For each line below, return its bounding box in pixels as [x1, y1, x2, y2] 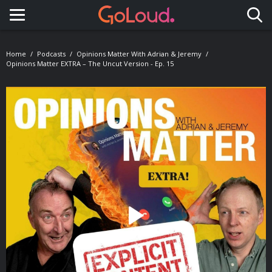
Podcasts [37, 49, 66, 58]
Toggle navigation [17, 18, 121, 35]
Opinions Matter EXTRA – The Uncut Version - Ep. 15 [6, 59, 174, 68]
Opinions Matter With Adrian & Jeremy [76, 49, 202, 58]
